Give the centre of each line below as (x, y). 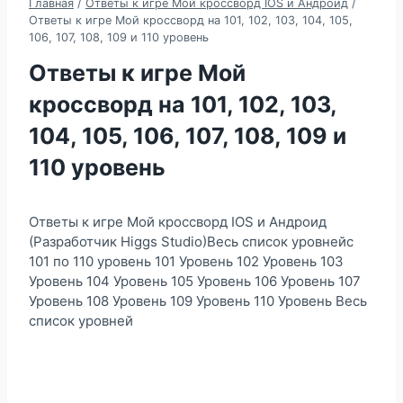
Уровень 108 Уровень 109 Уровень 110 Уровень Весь (198, 300)
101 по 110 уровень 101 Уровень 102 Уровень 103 (186, 261)
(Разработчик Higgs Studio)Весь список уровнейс (191, 241)
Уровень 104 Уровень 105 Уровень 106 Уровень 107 (195, 281)
